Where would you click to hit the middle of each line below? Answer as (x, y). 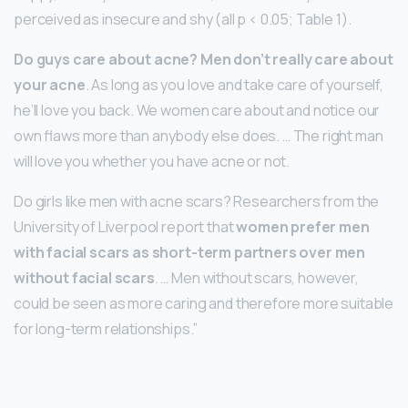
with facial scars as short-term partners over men (190, 252)
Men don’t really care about (297, 59)
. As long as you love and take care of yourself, (234, 84)
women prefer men (303, 226)
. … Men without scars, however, (256, 277)
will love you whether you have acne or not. (152, 161)
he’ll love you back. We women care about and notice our (197, 110)
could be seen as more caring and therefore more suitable (204, 303)
